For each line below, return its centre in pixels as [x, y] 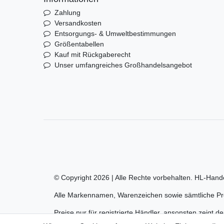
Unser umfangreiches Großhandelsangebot [123, 65]
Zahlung [67, 12]
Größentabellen [79, 44]
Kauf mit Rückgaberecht [92, 54]
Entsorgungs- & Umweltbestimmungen [115, 33]
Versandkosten [78, 23]
